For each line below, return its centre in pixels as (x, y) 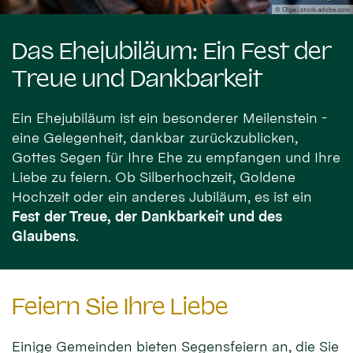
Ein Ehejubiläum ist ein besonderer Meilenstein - (169, 118)
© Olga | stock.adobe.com (312, 9)
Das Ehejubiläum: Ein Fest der (171, 51)
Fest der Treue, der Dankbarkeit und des (147, 217)
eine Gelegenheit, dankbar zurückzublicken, (155, 138)
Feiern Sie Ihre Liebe (120, 307)
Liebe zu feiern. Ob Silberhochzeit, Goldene (154, 177)
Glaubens (44, 236)
